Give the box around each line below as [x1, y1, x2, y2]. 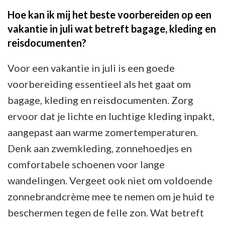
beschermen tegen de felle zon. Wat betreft [8, 206, 204, 218]
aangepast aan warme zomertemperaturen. [8, 126, 198, 138]
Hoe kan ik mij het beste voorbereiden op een [8, 8, 211, 21]
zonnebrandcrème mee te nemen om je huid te [8, 190, 214, 202]
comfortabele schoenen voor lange [8, 158, 165, 170]
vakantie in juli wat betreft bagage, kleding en [8, 22, 216, 35]
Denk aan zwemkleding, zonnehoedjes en [8, 142, 192, 154]
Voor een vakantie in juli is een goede [8, 61, 175, 74]
